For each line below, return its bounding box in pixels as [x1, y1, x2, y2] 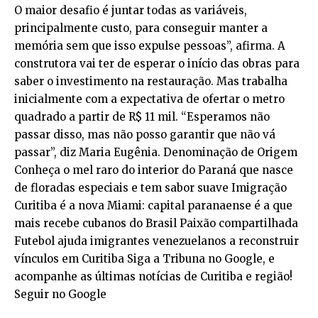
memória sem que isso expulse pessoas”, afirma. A [14, 38, 285, 53]
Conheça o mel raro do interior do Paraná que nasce [14, 163, 293, 177]
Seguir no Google [14, 287, 106, 301]
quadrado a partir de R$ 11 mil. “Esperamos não [14, 109, 270, 124]
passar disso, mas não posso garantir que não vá [14, 127, 275, 141]
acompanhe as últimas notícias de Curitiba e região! [14, 269, 292, 283]
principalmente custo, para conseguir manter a [14, 21, 268, 35]
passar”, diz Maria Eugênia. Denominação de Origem [14, 145, 297, 159]
